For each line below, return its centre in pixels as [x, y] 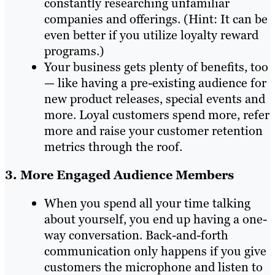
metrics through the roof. [113, 146]
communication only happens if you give [155, 251]
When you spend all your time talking [147, 203]
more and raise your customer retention [153, 130]
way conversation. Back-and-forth [136, 235]
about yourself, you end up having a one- [156, 219]
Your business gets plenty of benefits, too [156, 67]
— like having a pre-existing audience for [155, 83]
